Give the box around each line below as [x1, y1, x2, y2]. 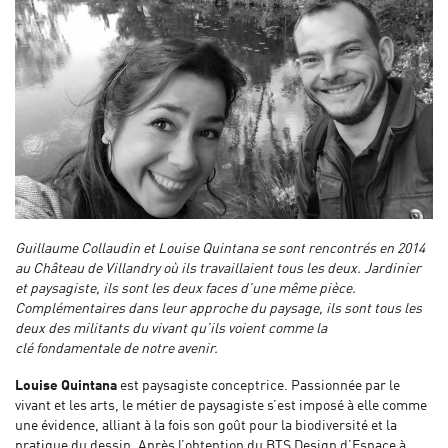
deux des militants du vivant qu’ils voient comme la [15, 322, 327, 337]
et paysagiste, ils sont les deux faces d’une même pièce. [15, 282, 356, 297]
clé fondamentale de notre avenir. [15, 342, 218, 357]
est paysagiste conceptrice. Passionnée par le [117, 378, 400, 393]
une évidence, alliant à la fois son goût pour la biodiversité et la [15, 418, 397, 433]
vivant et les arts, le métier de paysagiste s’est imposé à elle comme [15, 398, 427, 413]
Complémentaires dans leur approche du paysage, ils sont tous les [15, 302, 422, 317]
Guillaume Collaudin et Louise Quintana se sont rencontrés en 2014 [15, 242, 425, 257]
